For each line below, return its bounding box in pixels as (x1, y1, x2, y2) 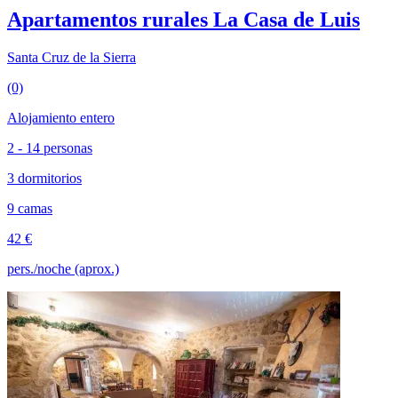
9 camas (7, 201, 52, 217)
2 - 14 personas (7, 140, 92, 156)
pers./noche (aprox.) (7, 261, 119, 277)
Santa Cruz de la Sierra (7, 50, 136, 66)
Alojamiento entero (7, 110, 115, 126)
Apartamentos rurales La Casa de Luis (7, 8, 360, 32)
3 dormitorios (7, 171, 82, 187)
